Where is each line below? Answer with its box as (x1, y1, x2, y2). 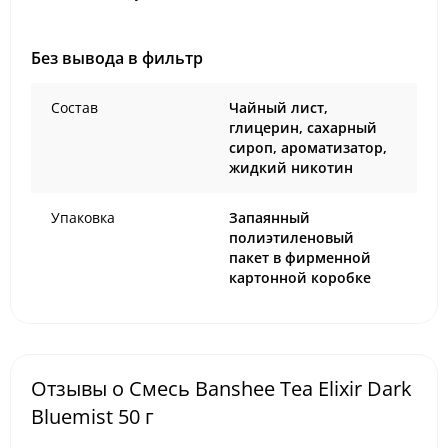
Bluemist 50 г (31, 403, 154, 430)
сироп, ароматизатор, (229, 138, 387, 157)
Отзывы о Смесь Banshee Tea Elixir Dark (31, 375, 412, 402)
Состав (51, 98, 98, 117)
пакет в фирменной (229, 248, 371, 267)
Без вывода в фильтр (31, 47, 203, 69)
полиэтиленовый (229, 228, 354, 247)
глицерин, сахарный (229, 118, 377, 137)
